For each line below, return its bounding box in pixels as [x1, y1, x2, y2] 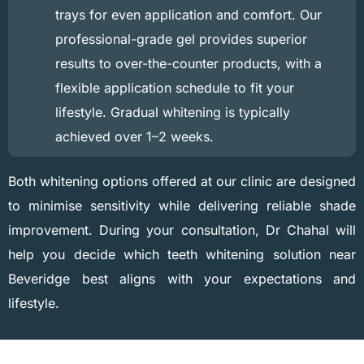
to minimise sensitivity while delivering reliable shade [8, 197, 356, 214]
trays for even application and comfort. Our [55, 6, 322, 24]
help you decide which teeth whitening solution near [8, 246, 356, 263]
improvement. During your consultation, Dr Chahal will [8, 222, 356, 239]
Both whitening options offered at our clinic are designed [8, 173, 356, 190]
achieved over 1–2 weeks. [55, 128, 214, 145]
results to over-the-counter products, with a [55, 55, 322, 72]
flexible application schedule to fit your [55, 80, 294, 97]
